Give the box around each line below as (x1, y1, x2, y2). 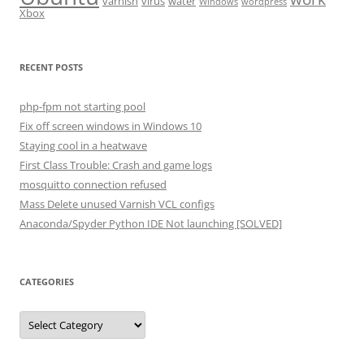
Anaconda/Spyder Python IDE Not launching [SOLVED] (19, 216, 282, 231)
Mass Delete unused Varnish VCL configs (19, 197, 214, 211)
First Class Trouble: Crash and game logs (19, 158, 212, 172)
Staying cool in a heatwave (19, 138, 147, 153)
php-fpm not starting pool (19, 99, 145, 114)
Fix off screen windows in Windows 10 (19, 119, 201, 133)
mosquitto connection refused (19, 177, 167, 192)
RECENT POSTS (19, 61, 83, 73)
